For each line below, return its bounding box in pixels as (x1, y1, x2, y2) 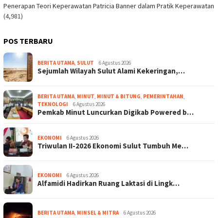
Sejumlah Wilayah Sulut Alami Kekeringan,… (37, 66, 185, 75)
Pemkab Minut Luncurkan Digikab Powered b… (37, 107, 194, 117)
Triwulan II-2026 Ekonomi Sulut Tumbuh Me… (37, 141, 188, 150)
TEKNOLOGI (37, 100, 68, 108)
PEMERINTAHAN (143, 92, 183, 100)
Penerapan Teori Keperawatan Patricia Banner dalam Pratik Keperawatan (3, 1, 214, 10)
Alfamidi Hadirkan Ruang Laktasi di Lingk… (37, 178, 180, 188)
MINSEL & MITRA (77, 209, 119, 216)
